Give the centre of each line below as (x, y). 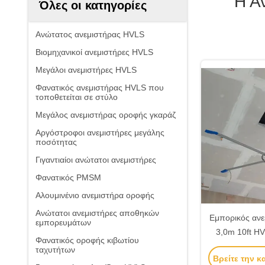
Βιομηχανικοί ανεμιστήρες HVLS (94, 52)
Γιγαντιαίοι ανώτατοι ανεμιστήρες (96, 160)
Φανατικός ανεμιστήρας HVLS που (100, 88)
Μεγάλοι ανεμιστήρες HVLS (86, 70)
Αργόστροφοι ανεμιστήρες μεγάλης (100, 132)
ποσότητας (56, 142)
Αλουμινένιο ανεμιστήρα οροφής (95, 195)
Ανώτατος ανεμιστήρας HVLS (90, 34)
